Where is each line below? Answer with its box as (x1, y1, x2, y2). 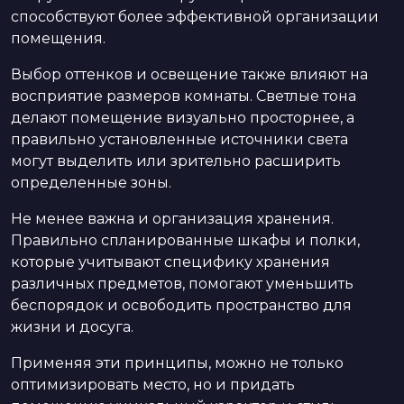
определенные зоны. (11, 173, 171, 191)
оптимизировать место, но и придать (11, 375, 295, 393)
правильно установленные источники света (11, 130, 348, 148)
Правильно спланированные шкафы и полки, (11, 231, 360, 249)
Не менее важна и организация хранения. (11, 209, 334, 227)
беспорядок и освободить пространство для (11, 296, 352, 314)
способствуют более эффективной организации (11, 7, 379, 25)
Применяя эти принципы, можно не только (11, 353, 344, 372)
